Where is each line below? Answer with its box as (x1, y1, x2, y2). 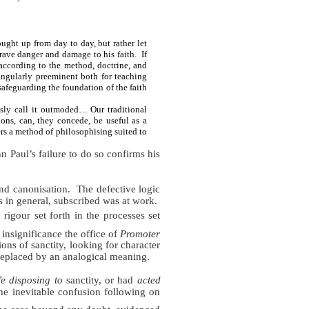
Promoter (120, 228, 161, 239)
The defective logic (77, 183, 161, 195)
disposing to (9, 275, 63, 286)
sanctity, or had (62, 275, 137, 286)
